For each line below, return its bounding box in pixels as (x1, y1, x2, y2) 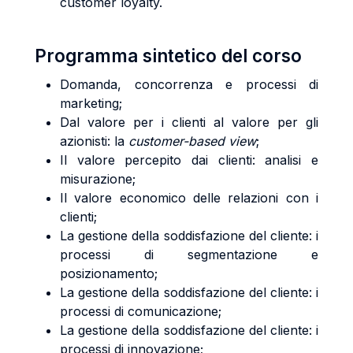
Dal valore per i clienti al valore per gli (60, 114, 318, 130)
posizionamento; (60, 266, 158, 281)
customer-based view (128, 133, 256, 149)
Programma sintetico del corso (35, 45, 302, 66)
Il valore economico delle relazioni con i (60, 190, 318, 206)
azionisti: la (60, 133, 128, 149)
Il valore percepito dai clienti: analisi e (60, 152, 318, 168)
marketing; (60, 95, 122, 111)
